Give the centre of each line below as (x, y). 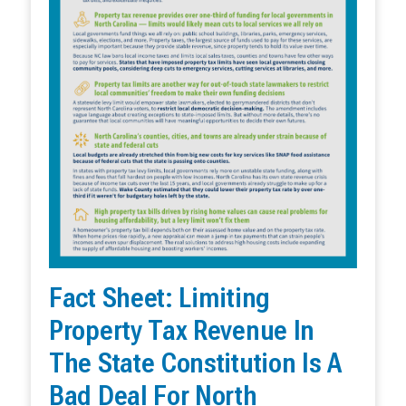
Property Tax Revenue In (182, 331)
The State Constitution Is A (195, 363)
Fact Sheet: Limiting (159, 298)
